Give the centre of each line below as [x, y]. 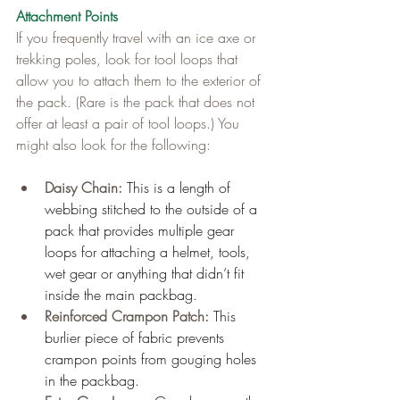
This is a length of [181, 187]
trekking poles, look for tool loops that [129, 58]
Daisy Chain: [86, 187]
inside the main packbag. [121, 294]
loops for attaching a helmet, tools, [150, 251]
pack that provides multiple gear [142, 230]
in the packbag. [92, 380]
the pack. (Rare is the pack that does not [137, 101]
